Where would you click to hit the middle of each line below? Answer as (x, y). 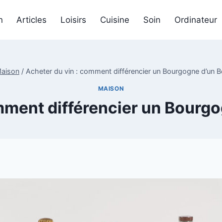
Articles (32, 20)
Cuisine (115, 20)
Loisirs (74, 20)
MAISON (111, 89)
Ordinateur (196, 20)
